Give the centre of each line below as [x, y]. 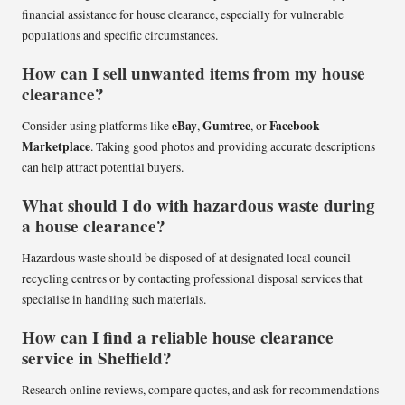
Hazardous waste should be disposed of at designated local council [186, 258]
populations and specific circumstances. [120, 35]
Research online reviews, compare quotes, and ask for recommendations [200, 390]
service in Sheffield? [97, 358]
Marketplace [56, 146]
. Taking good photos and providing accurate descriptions [233, 146]
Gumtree [226, 125]
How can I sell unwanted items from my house [193, 73]
